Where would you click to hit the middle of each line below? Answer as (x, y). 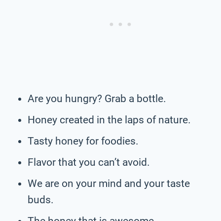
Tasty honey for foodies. (83, 141)
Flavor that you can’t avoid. (89, 162)
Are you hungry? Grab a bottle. (97, 98)
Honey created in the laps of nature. (109, 120)
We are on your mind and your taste (109, 183)
